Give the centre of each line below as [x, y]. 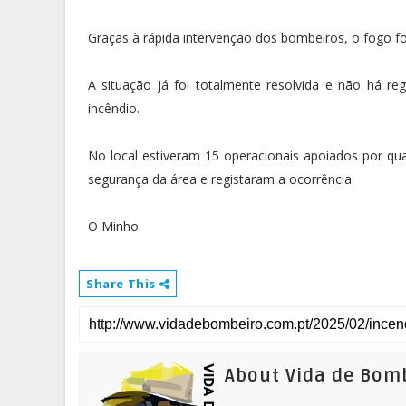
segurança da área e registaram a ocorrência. [221, 179]
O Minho [113, 227]
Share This [123, 284]
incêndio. [114, 109]
